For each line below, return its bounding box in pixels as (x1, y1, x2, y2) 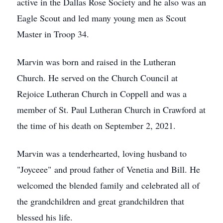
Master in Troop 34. (17, 28, 89, 40)
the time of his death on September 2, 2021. (17, 119, 176, 131)
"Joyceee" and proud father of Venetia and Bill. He (17, 163, 200, 175)
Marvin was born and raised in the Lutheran (17, 56, 176, 68)
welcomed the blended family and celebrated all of (17, 179, 200, 191)
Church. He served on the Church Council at (17, 72, 178, 84)
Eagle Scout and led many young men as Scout (17, 12, 186, 24)
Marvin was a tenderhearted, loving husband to (17, 147, 187, 159)
